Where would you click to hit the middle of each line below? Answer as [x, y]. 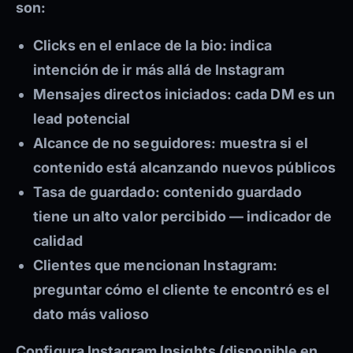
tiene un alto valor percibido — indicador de [183, 217]
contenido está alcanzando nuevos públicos [185, 168]
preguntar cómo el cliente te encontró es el [182, 290]
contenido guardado [230, 192]
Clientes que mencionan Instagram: [156, 266]
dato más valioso [91, 314]
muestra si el [262, 143]
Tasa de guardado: [97, 192]
